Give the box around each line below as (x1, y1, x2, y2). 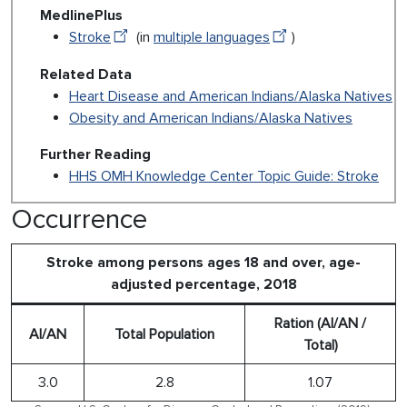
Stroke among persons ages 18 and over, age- (46, 253, 361, 273)
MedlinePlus (40, 6, 123, 25)
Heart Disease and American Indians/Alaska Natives (69, 87, 392, 106)
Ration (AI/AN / (274, 314, 366, 333)
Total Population (114, 325, 214, 344)
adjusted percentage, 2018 (110, 275, 297, 294)
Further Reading (40, 145, 151, 164)
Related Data (40, 65, 132, 84)
